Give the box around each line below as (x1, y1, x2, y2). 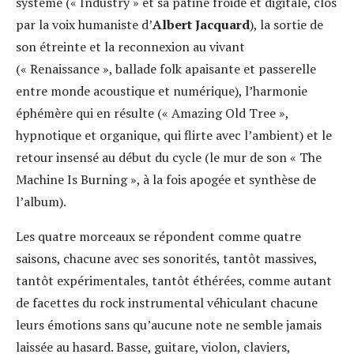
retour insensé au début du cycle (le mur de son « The (16, 149, 322, 166)
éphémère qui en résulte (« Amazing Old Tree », (16, 104, 288, 122)
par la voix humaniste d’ (16, 16, 153, 33)
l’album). (16, 193, 66, 210)
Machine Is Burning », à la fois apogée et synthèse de (16, 171, 316, 188)
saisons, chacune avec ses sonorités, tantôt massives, (16, 250, 317, 267)
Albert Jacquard (153, 16, 250, 33)
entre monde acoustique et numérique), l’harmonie (16, 82, 307, 100)
